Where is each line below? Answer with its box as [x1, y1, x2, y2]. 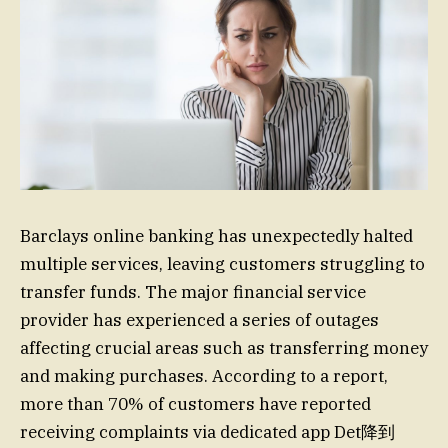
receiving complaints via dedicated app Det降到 [20, 421, 395, 444]
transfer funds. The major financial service [20, 281, 366, 304]
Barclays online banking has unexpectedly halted [20, 225, 413, 248]
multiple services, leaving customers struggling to [20, 253, 425, 276]
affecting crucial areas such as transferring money [20, 337, 428, 360]
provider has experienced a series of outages [20, 309, 379, 332]
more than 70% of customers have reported [20, 393, 371, 416]
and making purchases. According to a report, [20, 365, 388, 388]
